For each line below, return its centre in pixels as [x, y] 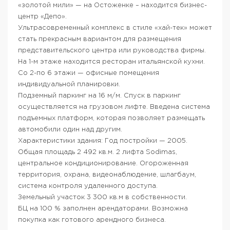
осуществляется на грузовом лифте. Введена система [114, 107]
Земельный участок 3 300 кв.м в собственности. [102, 197]
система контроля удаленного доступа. [88, 186]
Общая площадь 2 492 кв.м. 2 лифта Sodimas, [98, 152]
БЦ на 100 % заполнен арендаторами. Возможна [103, 208]
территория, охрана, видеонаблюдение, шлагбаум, [107, 175]
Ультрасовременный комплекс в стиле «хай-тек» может [115, 28]
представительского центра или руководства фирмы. [112, 50]
